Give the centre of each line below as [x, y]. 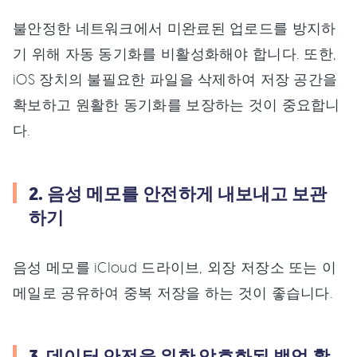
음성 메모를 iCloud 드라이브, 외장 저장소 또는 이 [175, 267]
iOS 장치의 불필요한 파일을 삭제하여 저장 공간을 [175, 79]
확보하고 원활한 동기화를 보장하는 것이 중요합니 [177, 105]
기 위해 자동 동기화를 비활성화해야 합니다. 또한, [175, 54]
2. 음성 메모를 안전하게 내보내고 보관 [178, 194]
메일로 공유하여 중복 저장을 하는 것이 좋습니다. [173, 293]
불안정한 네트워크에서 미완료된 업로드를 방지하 [175, 28]
